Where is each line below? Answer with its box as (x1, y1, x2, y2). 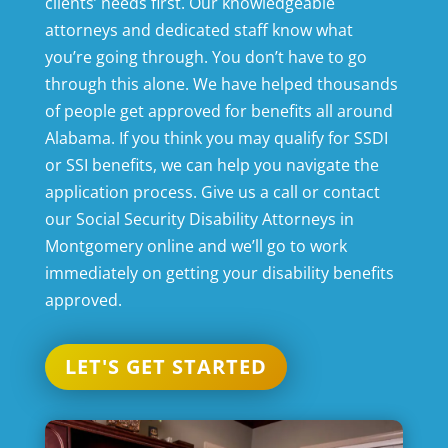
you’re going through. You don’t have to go (44, 46, 367, 69)
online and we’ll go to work (142, 235, 347, 258)
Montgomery (44, 235, 143, 258)
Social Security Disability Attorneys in (75, 208, 354, 231)
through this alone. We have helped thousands (44, 73, 398, 96)
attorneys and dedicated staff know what (44, 19, 353, 42)
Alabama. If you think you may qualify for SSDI (44, 127, 388, 150)
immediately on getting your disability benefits (44, 262, 394, 285)
